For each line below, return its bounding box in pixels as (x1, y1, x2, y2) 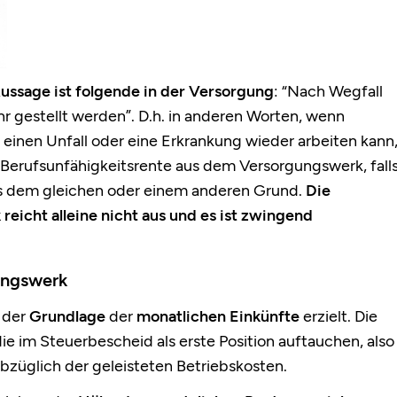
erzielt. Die (300, 307, 378, 327)
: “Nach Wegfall (274, 82, 383, 102)
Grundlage (29, 307, 105, 327)
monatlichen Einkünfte (136, 307, 300, 327)
